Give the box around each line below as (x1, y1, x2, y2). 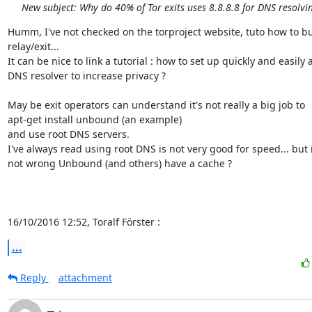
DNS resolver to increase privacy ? (7, 69, 166, 82)
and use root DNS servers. (7, 127, 130, 141)
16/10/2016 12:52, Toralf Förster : (7, 215, 160, 228)
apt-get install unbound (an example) (7, 113, 182, 126)
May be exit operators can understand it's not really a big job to (7, 98, 305, 111)
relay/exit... (7, 40, 59, 53)
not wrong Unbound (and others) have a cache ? (7, 157, 232, 170)
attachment (58, 271, 112, 284)
